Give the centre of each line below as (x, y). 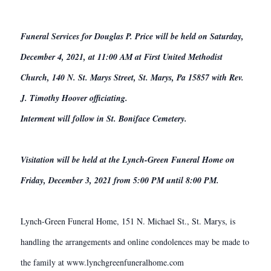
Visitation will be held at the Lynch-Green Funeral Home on (128, 160)
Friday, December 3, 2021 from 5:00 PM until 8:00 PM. (120, 180)
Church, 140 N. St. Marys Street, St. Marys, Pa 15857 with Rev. (132, 77)
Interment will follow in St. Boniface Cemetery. (104, 119)
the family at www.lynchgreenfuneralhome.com (102, 262)
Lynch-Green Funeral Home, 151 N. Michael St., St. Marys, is (128, 221)
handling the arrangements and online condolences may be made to (135, 242)
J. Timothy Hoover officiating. (74, 98)
